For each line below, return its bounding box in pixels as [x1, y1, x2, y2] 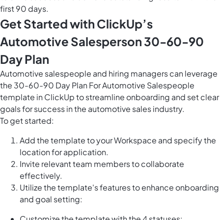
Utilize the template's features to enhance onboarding [20, 182, 219, 193]
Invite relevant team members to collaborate [20, 159, 184, 169]
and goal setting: [20, 194, 82, 205]
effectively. [20, 170, 62, 181]
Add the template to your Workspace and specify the [20, 135, 216, 146]
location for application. [20, 147, 109, 158]
